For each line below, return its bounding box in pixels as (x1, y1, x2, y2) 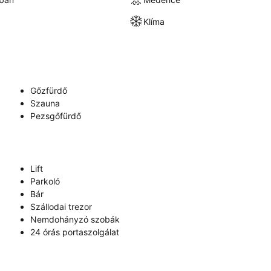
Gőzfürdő (30, 85, 67, 96)
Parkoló (30, 176, 60, 186)
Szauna (30, 98, 60, 108)
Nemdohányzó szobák (30, 214, 120, 224)
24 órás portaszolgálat (30, 227, 119, 237)
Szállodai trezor (30, 201, 92, 212)
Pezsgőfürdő (30, 111, 81, 121)
